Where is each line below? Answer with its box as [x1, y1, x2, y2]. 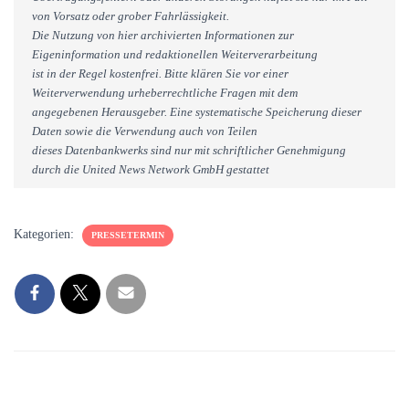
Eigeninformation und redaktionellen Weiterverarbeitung [32, 47, 318, 61]
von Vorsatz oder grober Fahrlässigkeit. [32, 9, 229, 23]
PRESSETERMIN [91, 230, 164, 240]
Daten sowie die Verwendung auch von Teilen [32, 124, 257, 138]
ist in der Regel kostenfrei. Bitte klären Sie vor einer [32, 67, 288, 80]
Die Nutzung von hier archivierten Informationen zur [32, 28, 294, 42]
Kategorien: [14, 227, 78, 241]
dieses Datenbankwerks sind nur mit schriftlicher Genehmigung [32, 143, 346, 157]
